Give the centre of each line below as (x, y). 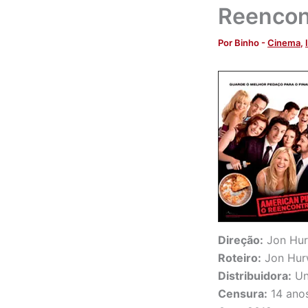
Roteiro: (240, 258)
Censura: (243, 294)
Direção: (241, 240)
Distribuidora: (255, 276)
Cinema (284, 43)
